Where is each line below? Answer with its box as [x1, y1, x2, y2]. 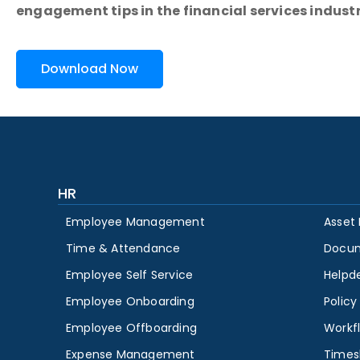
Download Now [41, 59, 138, 78]
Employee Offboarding [66, 320, 197, 337]
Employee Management [66, 214, 205, 231]
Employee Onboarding [66, 293, 194, 310]
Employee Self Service [66, 267, 194, 284]
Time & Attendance [66, 240, 181, 257]
